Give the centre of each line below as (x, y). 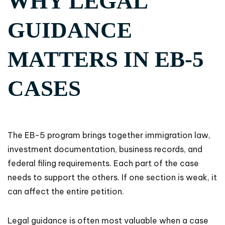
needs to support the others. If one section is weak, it (112, 178)
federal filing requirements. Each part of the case (103, 163)
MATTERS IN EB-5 (106, 60)
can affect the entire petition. (66, 192)
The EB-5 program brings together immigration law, (109, 135)
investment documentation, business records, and (105, 149)
